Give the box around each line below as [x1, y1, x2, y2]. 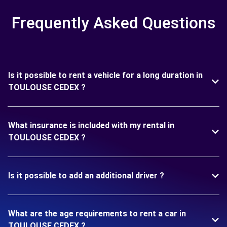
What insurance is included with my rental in [8, 120, 174, 130]
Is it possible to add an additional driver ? [8, 170, 164, 180]
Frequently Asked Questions [12, 13, 215, 32]
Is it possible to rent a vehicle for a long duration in [8, 70, 203, 80]
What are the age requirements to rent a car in [8, 208, 186, 218]
